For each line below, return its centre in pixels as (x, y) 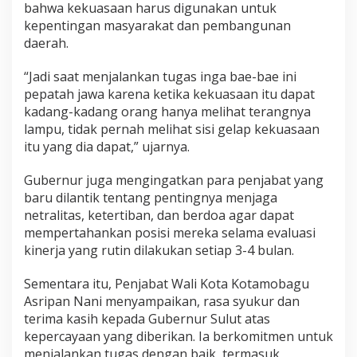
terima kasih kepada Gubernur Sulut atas (147, 318)
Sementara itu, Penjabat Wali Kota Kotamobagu (167, 283)
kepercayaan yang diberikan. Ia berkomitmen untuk (178, 336)
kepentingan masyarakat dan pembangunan (157, 25)
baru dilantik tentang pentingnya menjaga (151, 197)
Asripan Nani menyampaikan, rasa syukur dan (162, 301)
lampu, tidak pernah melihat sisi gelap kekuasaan (172, 129)
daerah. (46, 43)
